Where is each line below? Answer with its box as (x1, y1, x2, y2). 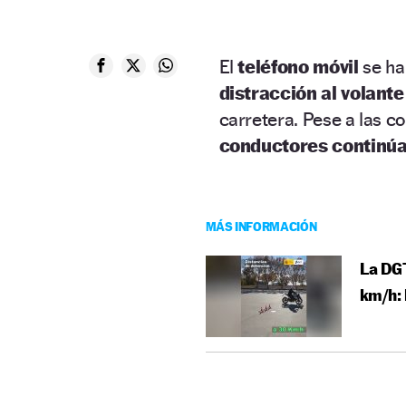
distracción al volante (218, 81, 404, 104)
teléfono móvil (237, 54, 359, 78)
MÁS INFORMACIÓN (205, 217, 317, 234)
